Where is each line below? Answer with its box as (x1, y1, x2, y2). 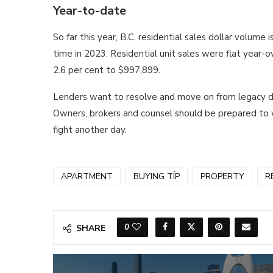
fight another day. (53, 123, 127, 136)
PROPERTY (200, 170, 244, 182)
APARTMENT (61, 170, 113, 182)
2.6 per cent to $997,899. (53, 63, 160, 76)
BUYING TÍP (133, 170, 180, 182)
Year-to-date (53, 2, 126, 19)
